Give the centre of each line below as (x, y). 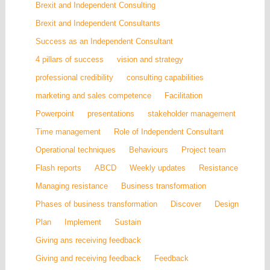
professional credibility (75, 78)
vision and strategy (150, 60)
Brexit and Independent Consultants (98, 24)
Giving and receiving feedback (89, 259)
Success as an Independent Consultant (105, 42)
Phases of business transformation (97, 204)
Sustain (128, 222)
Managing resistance (72, 186)
